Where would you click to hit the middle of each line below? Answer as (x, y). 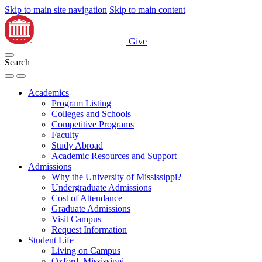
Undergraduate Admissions (101, 187)
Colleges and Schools (91, 114)
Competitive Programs (93, 124)
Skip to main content (147, 10)
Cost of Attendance (87, 198)
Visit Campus (76, 219)
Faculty (65, 135)
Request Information (89, 230)
